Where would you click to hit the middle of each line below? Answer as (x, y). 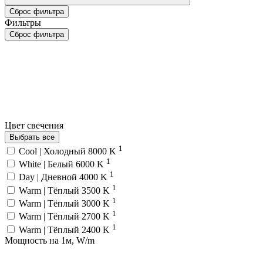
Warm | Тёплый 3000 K (65, 203)
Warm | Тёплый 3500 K (65, 190)
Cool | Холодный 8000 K (69, 151)
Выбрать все (32, 137)
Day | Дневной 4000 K (64, 177)
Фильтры (23, 23)
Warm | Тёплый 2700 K (65, 217)
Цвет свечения (35, 126)
